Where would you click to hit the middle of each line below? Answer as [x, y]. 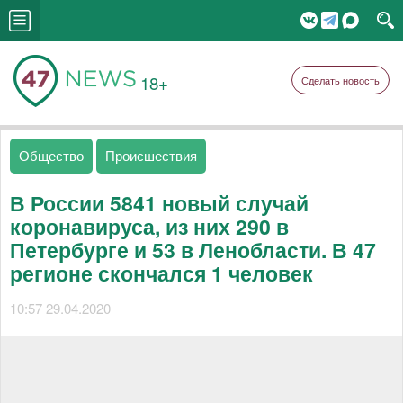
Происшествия [151, 155]
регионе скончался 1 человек [161, 273]
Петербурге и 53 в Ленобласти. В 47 [193, 250]
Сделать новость [340, 80]
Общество [51, 155]
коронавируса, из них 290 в [149, 226]
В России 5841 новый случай [159, 203]
